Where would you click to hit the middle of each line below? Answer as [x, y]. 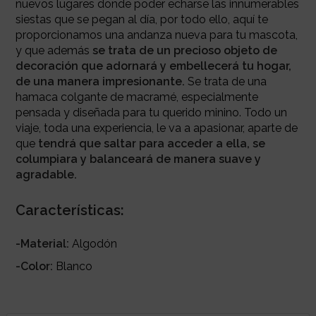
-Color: [34, 266]
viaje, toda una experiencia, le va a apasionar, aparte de [156, 128]
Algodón [93, 243]
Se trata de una [225, 81]
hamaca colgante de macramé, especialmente [136, 97]
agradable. [46, 174]
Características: [69, 210]
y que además [52, 50]
